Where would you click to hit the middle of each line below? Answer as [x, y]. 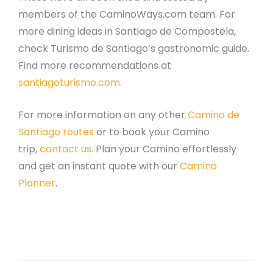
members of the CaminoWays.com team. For [127, 14]
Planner [37, 183]
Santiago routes [56, 132]
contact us [66, 149]
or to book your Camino [152, 132]
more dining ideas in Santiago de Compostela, [127, 31]
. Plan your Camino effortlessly [164, 149]
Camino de [214, 115]
